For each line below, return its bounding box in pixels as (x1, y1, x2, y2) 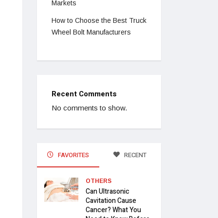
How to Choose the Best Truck (52, 17, 146, 25)
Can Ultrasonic (86, 186, 129, 197)
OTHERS (86, 178, 111, 185)
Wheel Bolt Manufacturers (52, 28, 131, 36)
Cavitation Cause (86, 196, 136, 206)
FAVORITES (56, 150, 89, 160)
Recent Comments (52, 89, 117, 100)
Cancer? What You (86, 205, 141, 216)
